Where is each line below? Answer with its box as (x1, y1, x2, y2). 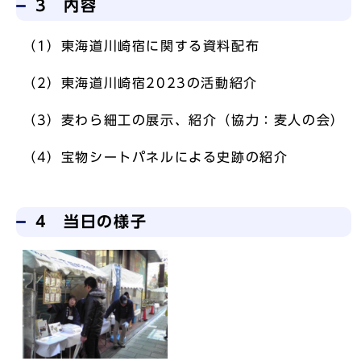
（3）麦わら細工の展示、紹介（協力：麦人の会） (23, 114, 345, 127)
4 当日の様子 (35, 214, 147, 229)
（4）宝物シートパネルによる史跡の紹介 (23, 151, 288, 164)
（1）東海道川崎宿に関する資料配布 (23, 39, 260, 52)
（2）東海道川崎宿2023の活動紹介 (23, 77, 258, 89)
